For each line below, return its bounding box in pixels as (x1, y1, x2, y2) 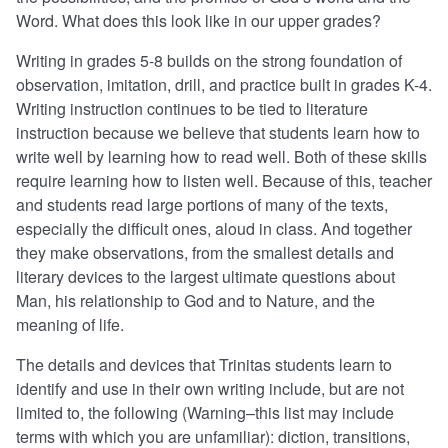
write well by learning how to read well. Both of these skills (16, 145, 427, 169)
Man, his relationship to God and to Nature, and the (16, 289, 375, 313)
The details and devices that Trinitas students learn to (16, 353, 392, 377)
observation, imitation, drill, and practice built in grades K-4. (16, 73, 432, 97)
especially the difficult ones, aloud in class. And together (16, 217, 412, 241)
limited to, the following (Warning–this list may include (16, 401, 394, 425)
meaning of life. (16, 313, 124, 337)
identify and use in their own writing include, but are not (16, 377, 404, 401)
